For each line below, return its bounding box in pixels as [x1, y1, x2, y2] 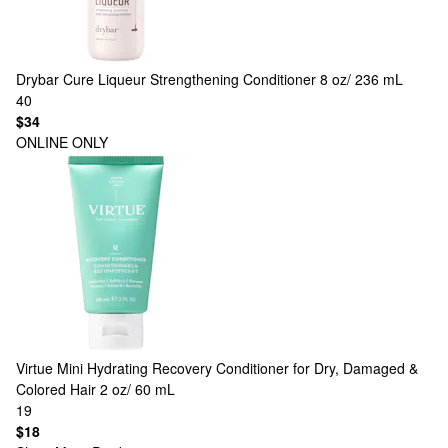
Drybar [16, 69, 59, 89]
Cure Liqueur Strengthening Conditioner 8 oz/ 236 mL [63, 69, 403, 89]
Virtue [16, 358, 53, 378]
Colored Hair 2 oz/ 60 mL [16, 379, 175, 399]
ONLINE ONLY [16, 132, 108, 152]
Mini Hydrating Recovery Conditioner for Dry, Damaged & [57, 358, 418, 378]
